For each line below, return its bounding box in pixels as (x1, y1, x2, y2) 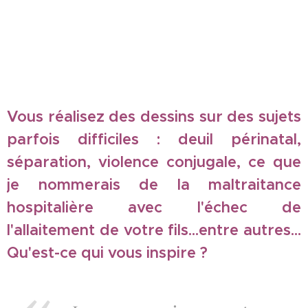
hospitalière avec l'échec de (7, 198, 301, 217)
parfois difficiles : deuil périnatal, (7, 130, 301, 148)
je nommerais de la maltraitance (7, 175, 301, 194)
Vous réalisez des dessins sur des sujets (7, 107, 301, 126)
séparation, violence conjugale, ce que (7, 153, 301, 171)
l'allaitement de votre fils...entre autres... (7, 221, 301, 239)
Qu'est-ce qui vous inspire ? (7, 243, 208, 262)
